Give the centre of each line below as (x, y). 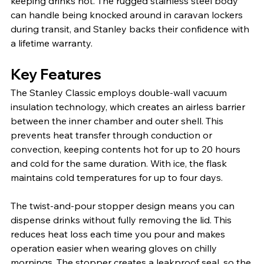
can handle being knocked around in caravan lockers (128, 14)
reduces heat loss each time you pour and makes (119, 234)
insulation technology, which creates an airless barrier (129, 106)
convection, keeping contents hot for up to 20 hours (127, 149)
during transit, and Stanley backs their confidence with (131, 29)
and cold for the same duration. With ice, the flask (120, 163)
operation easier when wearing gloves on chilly (115, 248)
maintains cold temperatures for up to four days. (117, 177)
